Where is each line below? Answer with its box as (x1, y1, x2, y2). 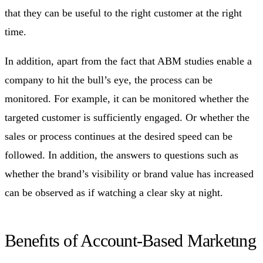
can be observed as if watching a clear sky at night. (5, 186, 223, 198)
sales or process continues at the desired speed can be (5, 130, 232, 142)
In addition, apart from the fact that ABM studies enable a (5, 55, 252, 67)
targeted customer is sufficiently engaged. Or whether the (5, 111, 249, 123)
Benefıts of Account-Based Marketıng (5, 230, 256, 250)
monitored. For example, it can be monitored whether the (5, 92, 249, 104)
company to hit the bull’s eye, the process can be (5, 73, 213, 86)
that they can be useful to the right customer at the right (5, 6, 242, 19)
